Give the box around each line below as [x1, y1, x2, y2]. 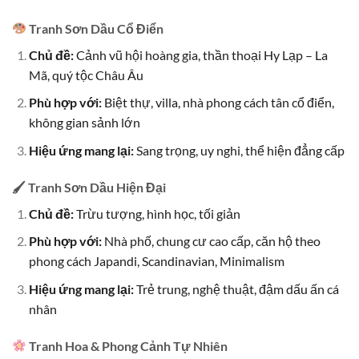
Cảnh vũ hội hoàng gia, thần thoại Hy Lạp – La [73, 46, 328, 63]
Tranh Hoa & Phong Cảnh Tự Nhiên [29, 337, 228, 353]
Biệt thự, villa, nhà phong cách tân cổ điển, [101, 95, 334, 111]
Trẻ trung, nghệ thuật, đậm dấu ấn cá [133, 280, 339, 296]
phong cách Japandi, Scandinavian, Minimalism [28, 253, 284, 269]
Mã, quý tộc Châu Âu [28, 67, 143, 83]
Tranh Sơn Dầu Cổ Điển [29, 20, 164, 36]
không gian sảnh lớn [28, 115, 140, 131]
